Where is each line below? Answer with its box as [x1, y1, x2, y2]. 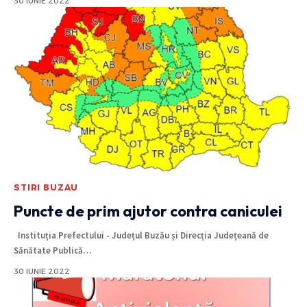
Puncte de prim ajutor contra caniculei [14, 201, 282, 221]
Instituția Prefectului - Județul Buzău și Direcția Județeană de [14, 229, 269, 241]
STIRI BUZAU [14, 182, 79, 193]
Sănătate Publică [14, 244, 83, 256]
